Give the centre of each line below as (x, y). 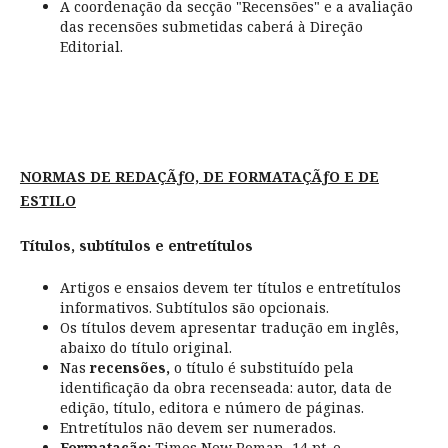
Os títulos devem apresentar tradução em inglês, (229, 327)
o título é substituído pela (261, 367)
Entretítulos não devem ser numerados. (197, 427)
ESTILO (47, 201)
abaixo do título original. (145, 347)
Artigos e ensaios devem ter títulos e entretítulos (230, 287)
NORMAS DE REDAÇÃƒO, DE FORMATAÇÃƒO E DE (199, 177)
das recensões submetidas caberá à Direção (211, 27)
